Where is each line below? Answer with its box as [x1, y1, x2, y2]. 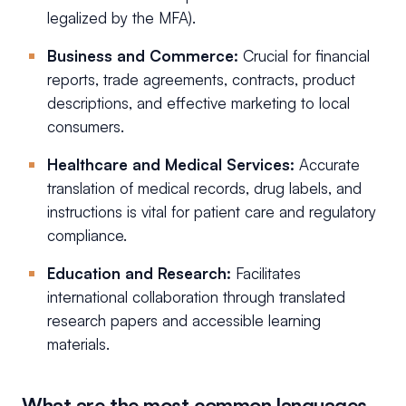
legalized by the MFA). [47, 8, 196, 28]
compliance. [47, 226, 127, 246]
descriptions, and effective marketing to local [47, 93, 350, 113]
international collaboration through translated [47, 287, 345, 307]
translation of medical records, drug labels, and [47, 179, 362, 198]
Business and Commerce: [47, 46, 238, 66]
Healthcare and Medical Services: [47, 155, 295, 175]
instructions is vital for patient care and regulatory [47, 202, 376, 222]
